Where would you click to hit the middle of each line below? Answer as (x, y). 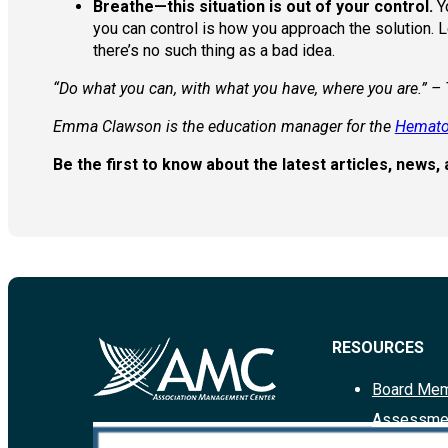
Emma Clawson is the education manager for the (223, 127)
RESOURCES (377, 348)
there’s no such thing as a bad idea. (213, 51)
